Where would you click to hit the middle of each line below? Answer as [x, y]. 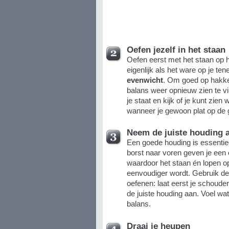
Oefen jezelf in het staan [176, 50]
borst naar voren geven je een [177, 153]
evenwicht [145, 80]
